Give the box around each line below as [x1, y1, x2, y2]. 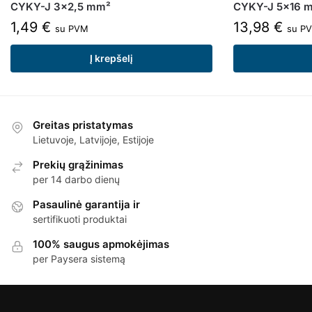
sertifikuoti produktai [33, 213, 127, 226]
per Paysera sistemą [33, 253, 125, 265]
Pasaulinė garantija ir [33, 198, 140, 212]
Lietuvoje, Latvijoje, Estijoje [33, 134, 154, 146]
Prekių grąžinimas [33, 158, 123, 172]
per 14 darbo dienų [33, 173, 120, 186]
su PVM [55, 23, 88, 35]
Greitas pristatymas [33, 118, 133, 132]
